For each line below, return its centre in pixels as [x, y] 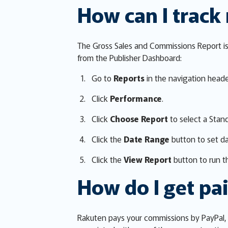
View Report [148, 159]
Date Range [147, 139]
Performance [136, 98]
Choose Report [139, 119]
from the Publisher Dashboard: [130, 58]
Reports [129, 78]
